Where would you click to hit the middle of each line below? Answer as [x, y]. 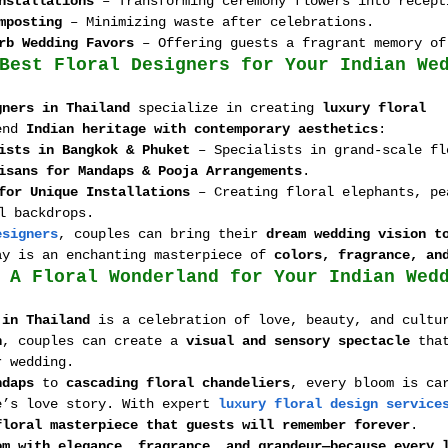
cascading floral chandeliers [178, 383]
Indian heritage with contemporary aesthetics [202, 129]
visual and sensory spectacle [298, 341]
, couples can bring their [162, 234]
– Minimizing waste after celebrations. [218, 22]
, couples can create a [94, 341]
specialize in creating [226, 108]
